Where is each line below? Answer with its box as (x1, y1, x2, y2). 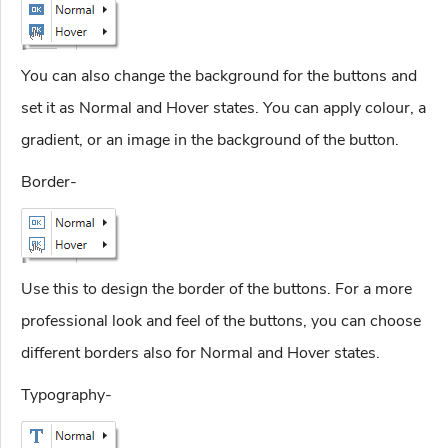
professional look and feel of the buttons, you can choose (21, 310, 421, 333)
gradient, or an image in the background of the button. (21, 129, 399, 152)
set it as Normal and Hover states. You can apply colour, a (21, 97, 426, 120)
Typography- (21, 384, 112, 407)
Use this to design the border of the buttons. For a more (21, 278, 412, 301)
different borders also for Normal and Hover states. (21, 342, 380, 365)
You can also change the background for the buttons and (21, 65, 417, 88)
